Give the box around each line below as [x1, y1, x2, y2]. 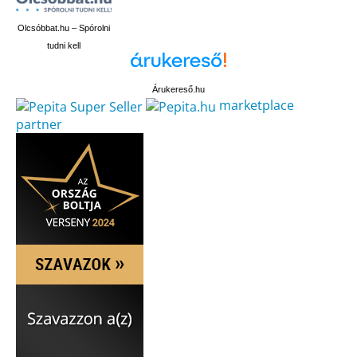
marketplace [219, 96, 294, 115]
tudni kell [47, 41, 80, 51]
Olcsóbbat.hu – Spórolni [18, 23, 110, 33]
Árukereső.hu [152, 84, 205, 95]
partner [16, 116, 62, 134]
